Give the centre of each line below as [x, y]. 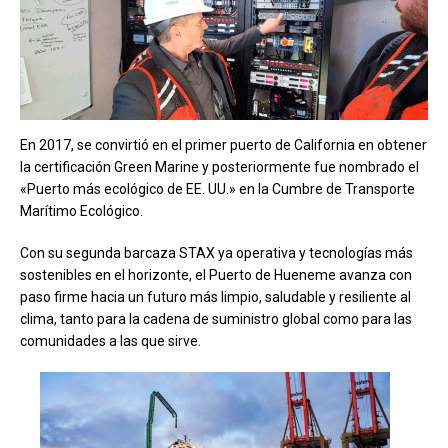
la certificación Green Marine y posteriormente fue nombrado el [219, 167]
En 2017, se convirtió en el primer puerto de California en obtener [223, 145]
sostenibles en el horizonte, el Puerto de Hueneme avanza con [216, 275]
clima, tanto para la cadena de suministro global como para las [216, 319]
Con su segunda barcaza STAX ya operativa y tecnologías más [216, 253]
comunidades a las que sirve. [110, 341]
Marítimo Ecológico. [81, 211]
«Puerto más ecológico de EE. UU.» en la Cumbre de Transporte [217, 189]
